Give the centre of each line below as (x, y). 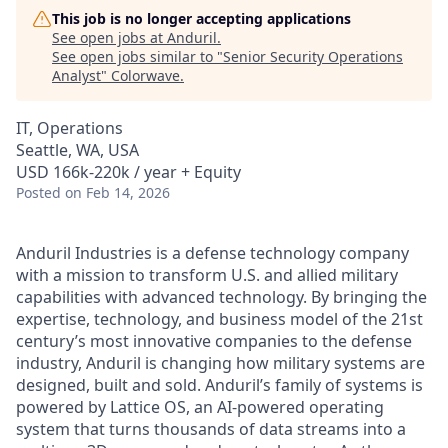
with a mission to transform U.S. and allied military (207, 275)
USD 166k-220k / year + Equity (128, 172)
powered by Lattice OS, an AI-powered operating (200, 407)
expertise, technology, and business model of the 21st (219, 319)
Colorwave (145, 75)
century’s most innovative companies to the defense (214, 341)
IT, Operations (69, 128)
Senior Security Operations (313, 56)
